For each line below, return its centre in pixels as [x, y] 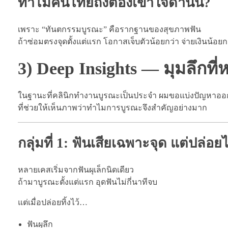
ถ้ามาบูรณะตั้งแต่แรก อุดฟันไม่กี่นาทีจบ [88, 182]
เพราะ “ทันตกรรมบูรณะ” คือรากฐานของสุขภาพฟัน [109, 29]
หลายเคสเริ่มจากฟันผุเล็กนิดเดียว [76, 169]
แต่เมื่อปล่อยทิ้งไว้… [53, 202]
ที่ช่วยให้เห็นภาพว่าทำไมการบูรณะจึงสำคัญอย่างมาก [112, 108]
